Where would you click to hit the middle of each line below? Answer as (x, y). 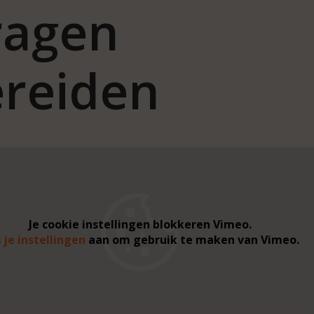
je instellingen (45, 240)
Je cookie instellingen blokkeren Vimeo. (140, 224)
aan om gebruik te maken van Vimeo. (192, 240)
